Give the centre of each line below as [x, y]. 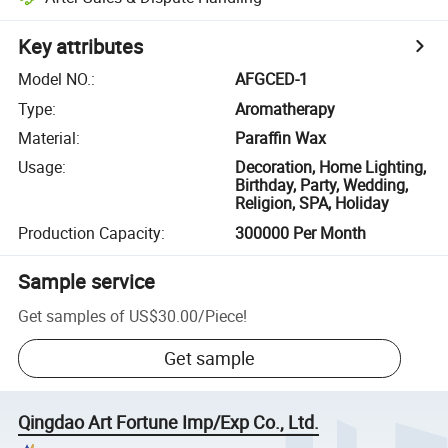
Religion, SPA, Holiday [312, 203]
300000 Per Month [301, 232]
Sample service [87, 281]
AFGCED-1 [272, 79]
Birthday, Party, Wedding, [322, 185]
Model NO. [55, 79]
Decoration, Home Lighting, [331, 167]
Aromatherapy [285, 108]
